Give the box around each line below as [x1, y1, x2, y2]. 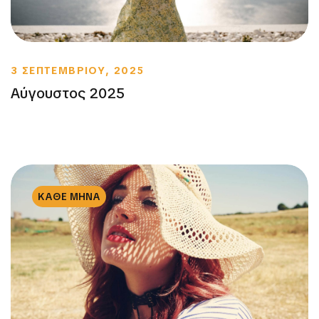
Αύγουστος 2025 [11, 84, 125, 103]
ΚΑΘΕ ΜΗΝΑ [38, 190, 100, 204]
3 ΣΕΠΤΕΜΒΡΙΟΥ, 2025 [11, 64, 145, 78]
